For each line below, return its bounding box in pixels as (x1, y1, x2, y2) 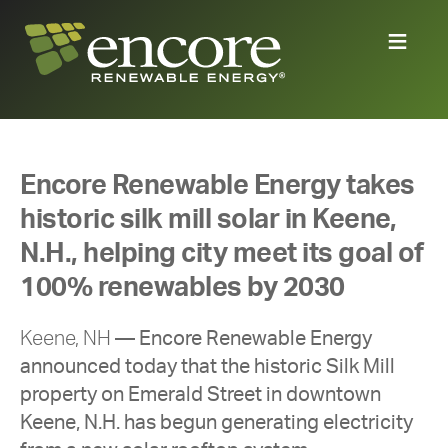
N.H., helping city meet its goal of (20, 239, 424, 267)
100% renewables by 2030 (20, 273, 345, 301)
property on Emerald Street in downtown (20, 384, 381, 405)
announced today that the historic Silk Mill (20, 356, 395, 377)
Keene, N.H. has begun (20, 412, 221, 433)
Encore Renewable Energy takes (20, 171, 415, 199)
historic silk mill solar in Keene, (20, 205, 396, 233)
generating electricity (221, 412, 413, 433)
